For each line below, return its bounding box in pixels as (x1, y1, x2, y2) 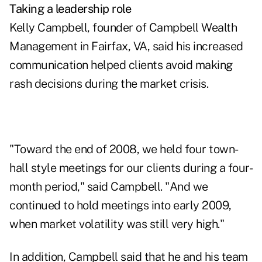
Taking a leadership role (9, 2, 131, 16)
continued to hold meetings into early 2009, (9, 198, 232, 213)
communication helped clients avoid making (9, 58, 233, 73)
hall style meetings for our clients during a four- (9, 161, 253, 175)
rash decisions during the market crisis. (9, 77, 208, 91)
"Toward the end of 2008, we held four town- (9, 142, 239, 157)
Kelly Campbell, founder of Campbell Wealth (9, 20, 237, 35)
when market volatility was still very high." (9, 217, 224, 232)
